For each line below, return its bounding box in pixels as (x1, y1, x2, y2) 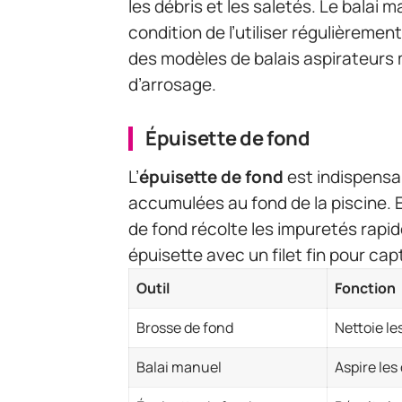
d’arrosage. (128, 73, 216, 97)
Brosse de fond (136, 317, 233, 337)
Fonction (335, 277, 396, 298)
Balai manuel (136, 356, 222, 377)
